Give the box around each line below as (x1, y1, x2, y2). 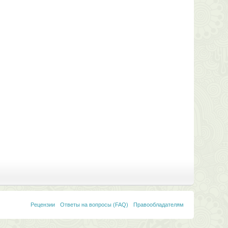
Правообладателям (133, 202, 184, 208)
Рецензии (30, 202, 55, 208)
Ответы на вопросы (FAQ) (60, 202, 128, 208)
